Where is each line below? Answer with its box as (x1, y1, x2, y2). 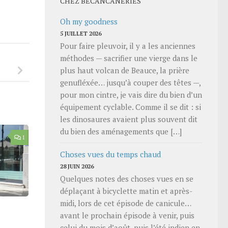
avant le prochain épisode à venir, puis (60, 210, 194, 220)
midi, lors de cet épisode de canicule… (60, 197, 191, 208)
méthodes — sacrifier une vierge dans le (60, 52, 197, 63)
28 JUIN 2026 (60, 162, 94, 170)
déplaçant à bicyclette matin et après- (60, 185, 192, 196)
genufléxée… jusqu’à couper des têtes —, (60, 77, 201, 88)
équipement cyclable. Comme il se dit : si (60, 101, 201, 112)
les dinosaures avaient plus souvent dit (60, 113, 197, 124)
